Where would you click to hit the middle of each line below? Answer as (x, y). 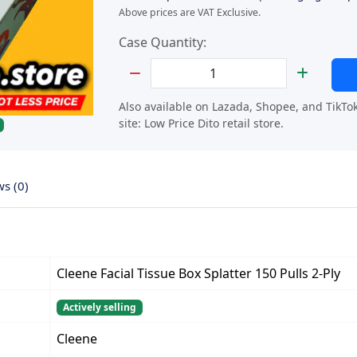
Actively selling (99, 307)
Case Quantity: (163, 42)
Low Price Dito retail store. (214, 123)
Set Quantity (155, 67)
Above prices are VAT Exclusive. (190, 12)
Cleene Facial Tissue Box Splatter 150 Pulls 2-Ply (198, 273)
